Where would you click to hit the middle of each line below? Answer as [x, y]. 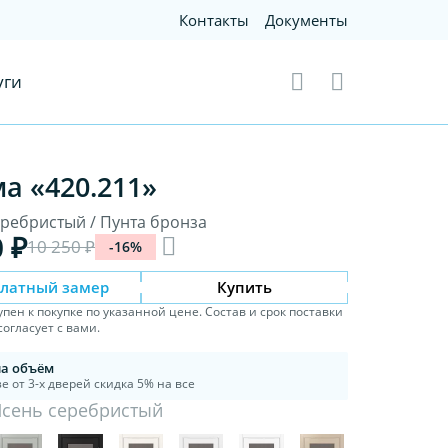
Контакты [214, 20]
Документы [307, 20]
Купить [245, 286]
